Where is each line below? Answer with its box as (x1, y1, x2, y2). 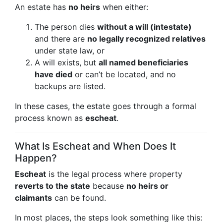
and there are (35, 34, 87, 44)
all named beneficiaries (99, 57, 188, 67)
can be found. (52, 193, 106, 203)
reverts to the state (15, 181, 90, 191)
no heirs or (126, 181, 168, 191)
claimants (15, 193, 52, 203)
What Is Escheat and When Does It (15, 140, 176, 152)
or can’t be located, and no (72, 69, 176, 79)
